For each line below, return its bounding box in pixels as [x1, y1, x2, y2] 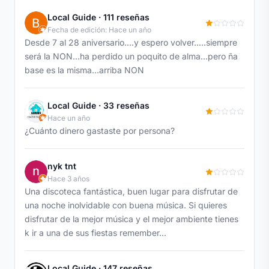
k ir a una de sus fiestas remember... [25, 227, 166, 238]
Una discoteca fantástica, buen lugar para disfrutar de [25, 186, 238, 196]
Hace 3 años [47, 174, 89, 183]
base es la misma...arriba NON [25, 64, 144, 75]
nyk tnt [47, 160, 76, 171]
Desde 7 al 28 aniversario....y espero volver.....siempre [25, 37, 237, 47]
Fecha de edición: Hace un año [47, 25, 151, 34]
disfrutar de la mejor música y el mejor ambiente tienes [25, 213, 238, 224]
